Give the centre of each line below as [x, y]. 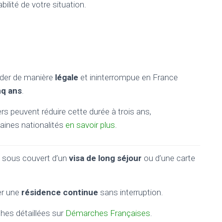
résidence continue [60, 192]
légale [67, 77]
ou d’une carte [168, 158]
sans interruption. [131, 192]
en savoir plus [90, 125]
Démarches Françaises [108, 213]
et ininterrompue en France [128, 77]
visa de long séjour [105, 158]
